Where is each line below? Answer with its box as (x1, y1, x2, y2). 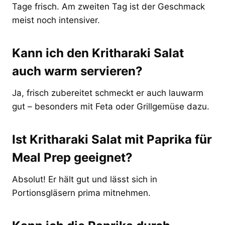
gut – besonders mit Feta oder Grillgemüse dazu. (12, 101, 209, 112)
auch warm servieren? (12, 64, 143, 79)
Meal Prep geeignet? (12, 150, 133, 165)
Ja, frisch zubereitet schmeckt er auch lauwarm (12, 88, 203, 98)
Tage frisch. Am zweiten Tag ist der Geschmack (12, 2, 205, 12)
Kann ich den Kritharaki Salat (12, 46, 184, 61)
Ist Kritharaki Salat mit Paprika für (12, 132, 212, 147)
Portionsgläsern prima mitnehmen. (12, 188, 151, 198)
